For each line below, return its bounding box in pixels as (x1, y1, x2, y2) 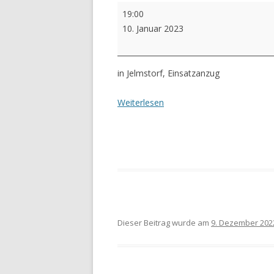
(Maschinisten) (117, 32, 174, 44)
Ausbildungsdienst (117, 2, 188, 15)
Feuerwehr (117, 17, 159, 29)
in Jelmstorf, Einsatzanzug (117, 67, 220, 80)
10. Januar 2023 (122, 23, 183, 35)
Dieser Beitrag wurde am (117, 217, 211, 229)
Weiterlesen (117, 97, 164, 109)
